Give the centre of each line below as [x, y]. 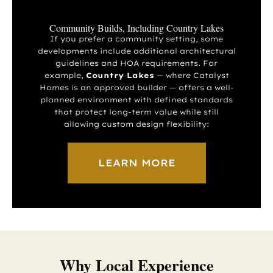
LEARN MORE [136, 162]
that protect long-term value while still [136, 112]
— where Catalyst [191, 75]
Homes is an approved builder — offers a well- [136, 87]
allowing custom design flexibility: [136, 124]
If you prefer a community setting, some [136, 38]
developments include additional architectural [136, 51]
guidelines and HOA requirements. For [136, 63]
